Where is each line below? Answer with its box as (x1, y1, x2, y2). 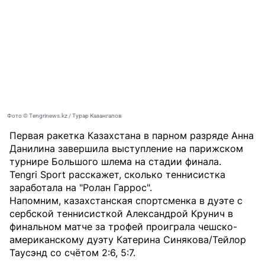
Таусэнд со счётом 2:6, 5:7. (9, 246, 135, 258)
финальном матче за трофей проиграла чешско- (9, 220, 237, 232)
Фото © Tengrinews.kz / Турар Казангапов (7, 112, 122, 119)
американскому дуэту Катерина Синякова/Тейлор (9, 233, 246, 245)
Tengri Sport (9, 168, 66, 180)
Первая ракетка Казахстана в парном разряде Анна (9, 129, 254, 141)
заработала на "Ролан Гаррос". (9, 181, 152, 193)
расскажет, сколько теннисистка (66, 168, 225, 180)
